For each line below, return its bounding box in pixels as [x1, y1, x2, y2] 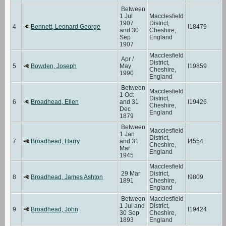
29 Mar [120, 169, 140, 177]
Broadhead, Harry [31, 137, 80, 145]
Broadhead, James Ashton [31, 173, 103, 181]
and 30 [120, 26, 139, 34]
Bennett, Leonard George [31, 23, 100, 30]
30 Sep [120, 209, 139, 216]
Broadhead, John [31, 205, 78, 213]
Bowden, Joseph [31, 62, 77, 70]
